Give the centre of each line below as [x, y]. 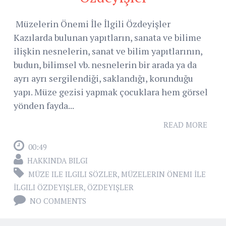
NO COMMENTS [58, 201]
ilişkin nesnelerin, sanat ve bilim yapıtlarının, [108, 51]
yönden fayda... [44, 106]
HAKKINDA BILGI [58, 161]
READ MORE [185, 125]
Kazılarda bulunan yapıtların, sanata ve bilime [107, 38]
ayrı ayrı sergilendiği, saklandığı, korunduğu [103, 78]
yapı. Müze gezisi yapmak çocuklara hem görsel [111, 92]
